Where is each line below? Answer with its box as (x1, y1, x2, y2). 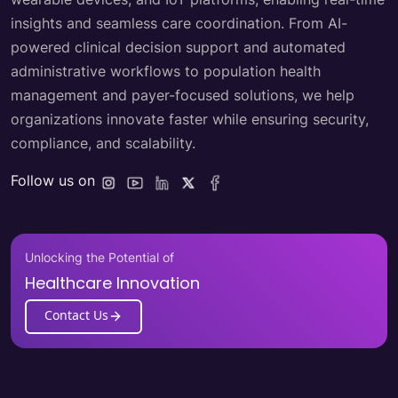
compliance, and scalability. (11, 133, 195, 152)
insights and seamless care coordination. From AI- (11, 13, 347, 32)
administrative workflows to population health (11, 61, 321, 80)
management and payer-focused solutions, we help (11, 85, 354, 104)
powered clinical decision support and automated (11, 37, 346, 56)
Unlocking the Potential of (25, 249, 174, 265)
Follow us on (11, 171, 95, 189)
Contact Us (44, 306, 108, 324)
